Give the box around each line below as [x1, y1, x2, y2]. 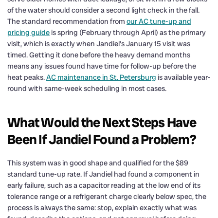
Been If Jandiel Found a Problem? [7, 130, 196, 148]
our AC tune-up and [127, 16, 191, 26]
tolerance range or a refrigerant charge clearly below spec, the [7, 191, 206, 201]
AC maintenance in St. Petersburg [46, 72, 156, 82]
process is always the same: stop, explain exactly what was [7, 202, 197, 213]
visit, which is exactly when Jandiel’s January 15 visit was [7, 38, 190, 49]
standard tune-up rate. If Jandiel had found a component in [7, 169, 200, 179]
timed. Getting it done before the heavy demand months [7, 50, 190, 60]
